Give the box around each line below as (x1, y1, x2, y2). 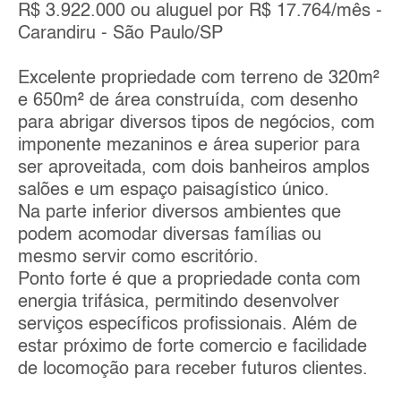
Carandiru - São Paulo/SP (18, 24, 223, 43)
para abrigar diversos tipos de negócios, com (18, 114, 375, 132)
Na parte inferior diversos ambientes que (18, 203, 341, 222)
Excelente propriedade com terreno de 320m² (18, 69, 380, 88)
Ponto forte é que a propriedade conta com (18, 270, 361, 289)
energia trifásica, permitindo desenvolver (18, 293, 339, 311)
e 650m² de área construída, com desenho (18, 91, 358, 110)
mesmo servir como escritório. (18, 248, 259, 267)
